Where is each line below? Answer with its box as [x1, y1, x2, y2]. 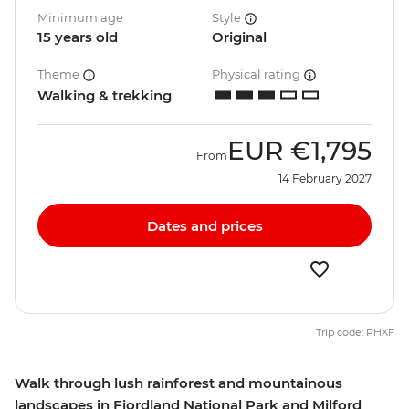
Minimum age [37, 10, 123, 26]
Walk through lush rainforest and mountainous [15, 374, 342, 393]
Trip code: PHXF [316, 326, 394, 340]
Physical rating [212, 67, 303, 82]
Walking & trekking [37, 87, 172, 105]
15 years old [37, 28, 118, 47]
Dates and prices [146, 216, 263, 235]
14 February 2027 [278, 172, 372, 186]
